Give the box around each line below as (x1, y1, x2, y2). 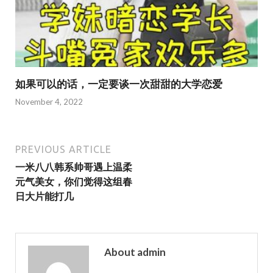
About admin (104, 245, 166, 258)
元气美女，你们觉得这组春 (15, 175, 132, 187)
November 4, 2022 (15, 96, 83, 107)
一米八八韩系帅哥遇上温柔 (15, 160, 132, 172)
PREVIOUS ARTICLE (15, 143, 112, 155)
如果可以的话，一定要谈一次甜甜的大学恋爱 (15, 77, 222, 91)
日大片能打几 (15, 190, 74, 202)
